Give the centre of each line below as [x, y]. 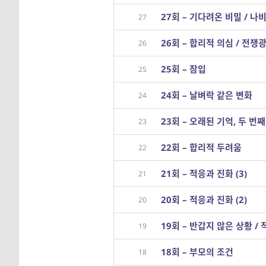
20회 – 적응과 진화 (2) [204, 199]
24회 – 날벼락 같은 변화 [207, 95]
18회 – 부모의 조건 [197, 252]
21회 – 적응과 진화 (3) [204, 173]
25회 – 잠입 [183, 69]
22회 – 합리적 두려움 [201, 147]
